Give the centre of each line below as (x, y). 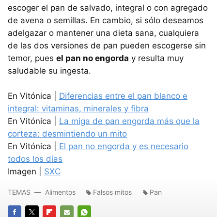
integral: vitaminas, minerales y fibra (78, 109)
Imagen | (26, 172)
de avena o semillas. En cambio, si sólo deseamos (106, 21)
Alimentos (60, 192)
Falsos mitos (112, 192)
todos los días (35, 159)
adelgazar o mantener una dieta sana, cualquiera (103, 33)
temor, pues (32, 58)
